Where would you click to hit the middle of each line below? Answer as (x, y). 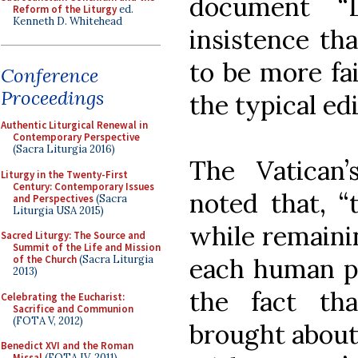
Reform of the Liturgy (65, 9)
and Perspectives (53, 198)
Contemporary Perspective (76, 137)
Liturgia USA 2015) (58, 210)
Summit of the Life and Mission (87, 247)
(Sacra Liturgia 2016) (64, 149)
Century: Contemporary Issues (84, 186)
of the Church (45, 259)
